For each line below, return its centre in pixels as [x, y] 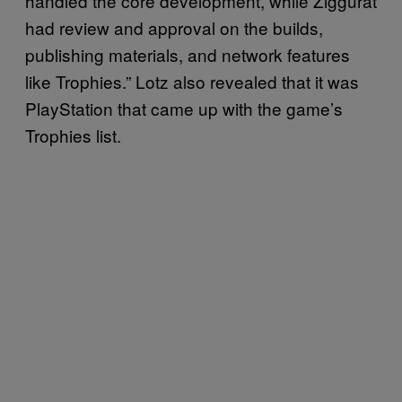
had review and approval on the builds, [174, 27]
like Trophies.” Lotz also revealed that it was [192, 81]
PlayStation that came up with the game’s [184, 108]
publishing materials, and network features [188, 54]
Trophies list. [73, 135]
